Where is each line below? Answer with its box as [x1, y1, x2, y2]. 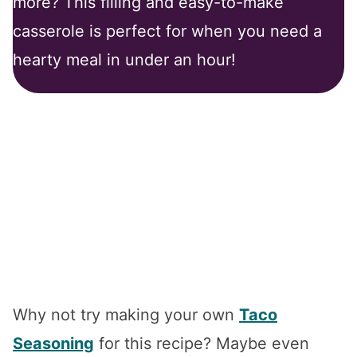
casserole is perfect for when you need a [13, 21, 322, 41]
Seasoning [13, 333, 94, 353]
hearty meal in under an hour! [13, 49, 236, 69]
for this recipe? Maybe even [94, 333, 309, 353]
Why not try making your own [13, 304, 239, 324]
